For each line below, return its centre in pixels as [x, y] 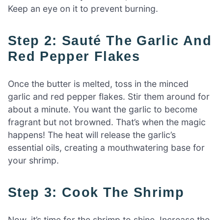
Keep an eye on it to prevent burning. [83, 8]
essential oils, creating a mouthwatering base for [106, 148]
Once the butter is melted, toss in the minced [98, 84]
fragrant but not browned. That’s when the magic [107, 122]
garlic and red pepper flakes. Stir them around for [109, 97]
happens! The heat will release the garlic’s [92, 135]
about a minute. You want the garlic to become [103, 110]
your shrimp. [33, 161]
